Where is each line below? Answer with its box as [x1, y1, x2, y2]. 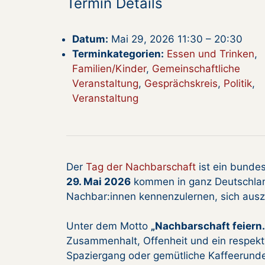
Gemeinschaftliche [152, 62, 240, 75]
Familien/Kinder [72, 62, 146, 75]
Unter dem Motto [66, 220, 151, 232]
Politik [224, 77, 252, 89]
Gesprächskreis [144, 77, 218, 89]
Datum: [72, 33, 108, 45]
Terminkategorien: [72, 47, 164, 60]
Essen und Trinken [167, 47, 254, 60]
